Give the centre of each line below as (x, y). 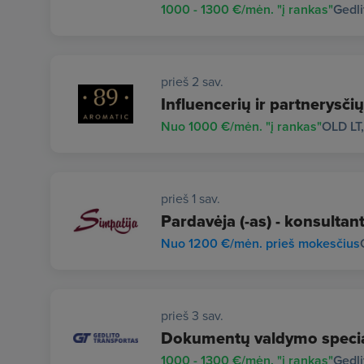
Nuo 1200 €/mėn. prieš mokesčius (260, 243)
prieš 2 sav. (192, 81)
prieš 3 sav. (192, 315)
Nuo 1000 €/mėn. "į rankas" (241, 126)
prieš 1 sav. (191, 198)
